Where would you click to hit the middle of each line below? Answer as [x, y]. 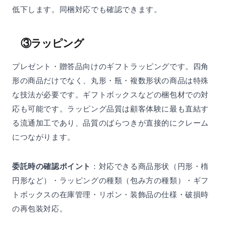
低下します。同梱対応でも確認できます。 [87, 10]
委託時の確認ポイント [51, 166]
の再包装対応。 [40, 209]
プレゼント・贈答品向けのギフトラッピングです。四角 [110, 67]
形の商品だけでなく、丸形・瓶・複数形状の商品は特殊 [111, 81]
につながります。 [44, 137]
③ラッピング [52, 43]
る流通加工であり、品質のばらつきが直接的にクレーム [110, 123]
